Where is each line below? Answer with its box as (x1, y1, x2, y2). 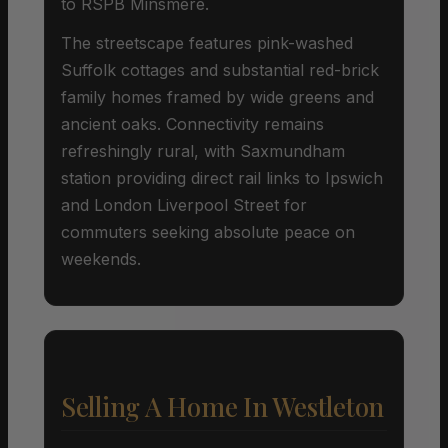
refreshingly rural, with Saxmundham (61, 140, 345, 161)
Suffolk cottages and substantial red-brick (61, 59, 379, 80)
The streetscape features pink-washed (61, 32, 353, 53)
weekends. (61, 248, 141, 269)
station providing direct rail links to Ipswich (61, 167, 383, 188)
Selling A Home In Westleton (61, 388, 384, 424)
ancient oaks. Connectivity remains (61, 113, 324, 134)
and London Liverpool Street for (61, 194, 307, 215)
